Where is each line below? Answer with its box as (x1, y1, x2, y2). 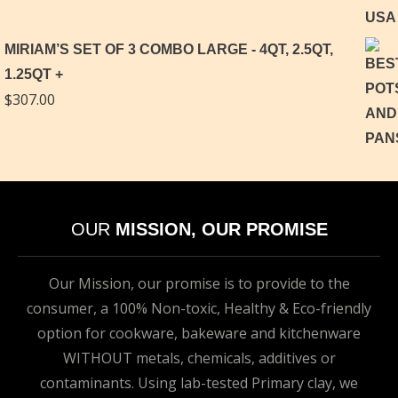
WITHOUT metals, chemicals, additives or (62, 348, 336, 369)
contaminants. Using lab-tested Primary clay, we (40, 373, 358, 394)
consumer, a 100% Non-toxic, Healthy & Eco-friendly (27, 298, 371, 319)
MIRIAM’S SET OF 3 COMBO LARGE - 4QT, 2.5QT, (4, 42, 333, 58)
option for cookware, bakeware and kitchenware (37, 323, 361, 344)
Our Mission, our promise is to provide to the (48, 274, 350, 294)
